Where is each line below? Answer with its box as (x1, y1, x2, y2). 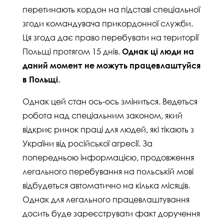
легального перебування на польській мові (22, 166, 193, 176)
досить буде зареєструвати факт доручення (22, 208, 200, 218)
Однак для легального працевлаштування (22, 194, 189, 204)
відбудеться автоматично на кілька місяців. (22, 180, 190, 190)
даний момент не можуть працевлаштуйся (22, 60, 200, 70)
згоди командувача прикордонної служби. (22, 18, 193, 28)
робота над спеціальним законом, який (22, 110, 182, 120)
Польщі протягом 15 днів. (22, 46, 122, 56)
